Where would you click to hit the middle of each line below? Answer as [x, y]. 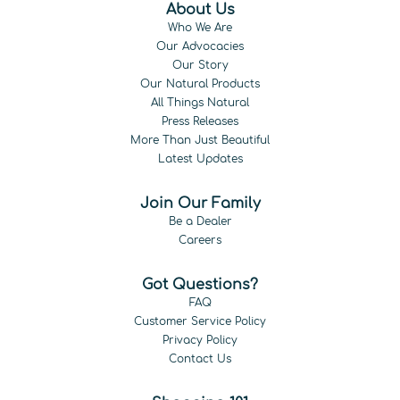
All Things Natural [200, 103]
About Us [200, 10]
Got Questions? [200, 285]
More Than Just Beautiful [200, 140]
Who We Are [200, 28]
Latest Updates [200, 159]
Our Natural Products [200, 84]
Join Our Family [200, 204]
